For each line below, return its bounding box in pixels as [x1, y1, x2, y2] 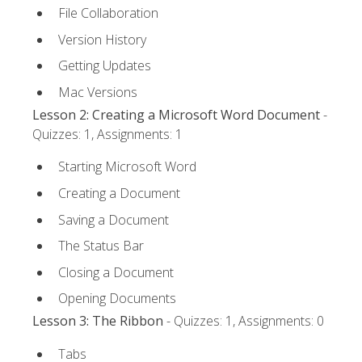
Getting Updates [58, 57, 151, 75]
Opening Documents [58, 289, 176, 308]
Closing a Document [58, 263, 174, 281]
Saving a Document [58, 210, 169, 229]
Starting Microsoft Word [58, 158, 196, 176]
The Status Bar [58, 237, 144, 255]
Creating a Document [58, 183, 180, 202]
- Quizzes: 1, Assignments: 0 [163, 312, 324, 330]
